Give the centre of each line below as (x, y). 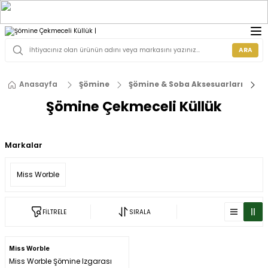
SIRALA (140, 212)
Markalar (24, 145)
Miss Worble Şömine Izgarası (60, 262)
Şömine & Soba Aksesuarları (186, 84)
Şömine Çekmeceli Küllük (134, 106)
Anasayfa (38, 84)
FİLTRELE (54, 212)
